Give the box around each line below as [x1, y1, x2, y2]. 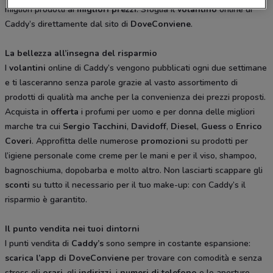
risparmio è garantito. [5, 194, 87, 206]
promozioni [141, 135, 188, 147]
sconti [5, 179, 30, 191]
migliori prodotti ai [5, 4, 77, 16]
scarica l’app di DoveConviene [5, 252, 129, 264]
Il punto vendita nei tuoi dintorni [5, 223, 140, 235]
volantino [177, 4, 217, 16]
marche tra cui [5, 121, 63, 133]
